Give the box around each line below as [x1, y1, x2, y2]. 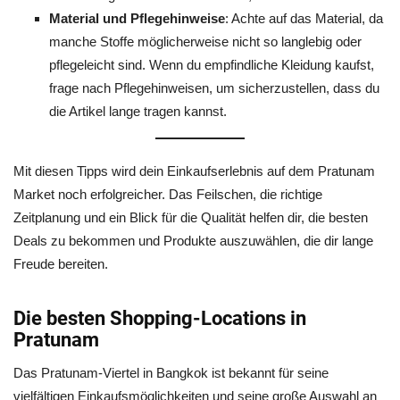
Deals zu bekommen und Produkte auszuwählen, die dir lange [13, 233, 373, 248]
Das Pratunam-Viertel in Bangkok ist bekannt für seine [13, 365, 329, 380]
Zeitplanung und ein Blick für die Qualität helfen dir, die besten [13, 210, 368, 225]
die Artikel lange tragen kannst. [49, 104, 227, 119]
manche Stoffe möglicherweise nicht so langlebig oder [49, 34, 362, 49]
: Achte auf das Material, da [225, 11, 383, 26]
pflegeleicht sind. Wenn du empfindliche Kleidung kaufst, [49, 57, 374, 72]
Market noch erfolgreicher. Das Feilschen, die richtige [13, 187, 322, 202]
